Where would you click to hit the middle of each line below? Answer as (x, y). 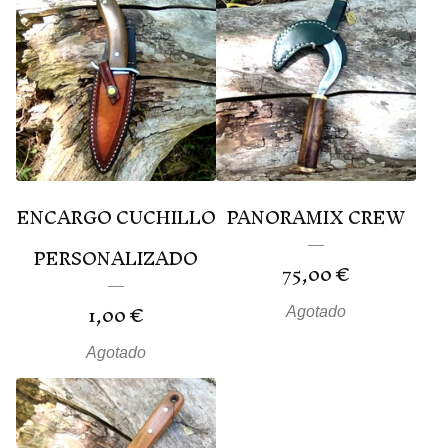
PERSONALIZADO (116, 259)
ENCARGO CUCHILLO (116, 218)
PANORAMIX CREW (316, 218)
